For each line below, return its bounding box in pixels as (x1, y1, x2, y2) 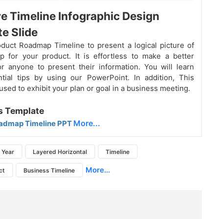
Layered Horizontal (33, 148, 88, 155)
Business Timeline (23, 166, 75, 174)
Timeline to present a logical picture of (54, 41, 194, 50)
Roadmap (19, 41, 55, 50)
